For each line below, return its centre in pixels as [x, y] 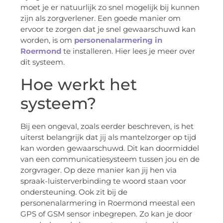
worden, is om [47, 40]
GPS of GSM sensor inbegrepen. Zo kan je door [106, 214]
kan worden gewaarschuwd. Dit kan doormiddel [110, 148]
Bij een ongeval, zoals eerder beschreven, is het [107, 126]
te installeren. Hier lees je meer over [128, 51]
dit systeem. [43, 62]
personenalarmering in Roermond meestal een [108, 203]
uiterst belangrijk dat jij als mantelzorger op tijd [108, 137]
